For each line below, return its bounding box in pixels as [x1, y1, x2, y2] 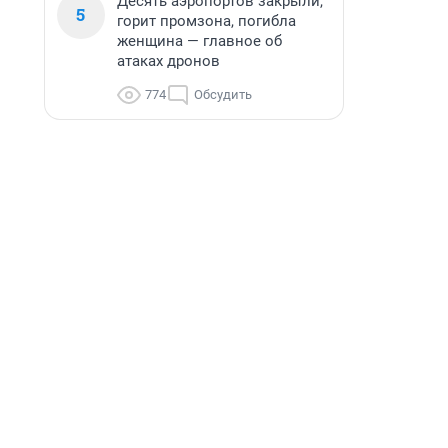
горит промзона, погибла [117, 12, 296, 30]
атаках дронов [117, 52, 220, 70]
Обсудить [194, 87, 252, 102]
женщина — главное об [117, 32, 282, 50]
